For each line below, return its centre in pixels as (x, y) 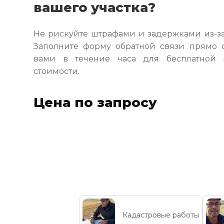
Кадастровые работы (161, 215)
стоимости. (57, 71)
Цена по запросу (95, 102)
